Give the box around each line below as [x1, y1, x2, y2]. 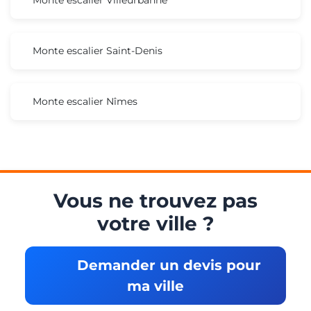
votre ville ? [97, 211, 214, 235]
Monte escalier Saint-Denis [33, 44, 162, 57]
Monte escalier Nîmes [33, 94, 137, 108]
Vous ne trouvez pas [53, 188, 258, 212]
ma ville [127, 277, 184, 294]
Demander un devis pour [73, 256, 261, 274]
